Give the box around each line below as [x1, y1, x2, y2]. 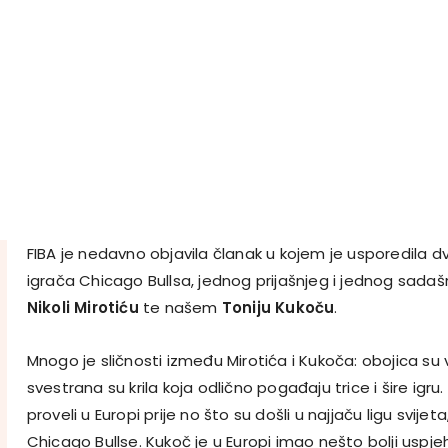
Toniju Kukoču [217, 296, 335, 318]
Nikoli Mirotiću [26, 296, 139, 318]
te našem [138, 296, 218, 318]
